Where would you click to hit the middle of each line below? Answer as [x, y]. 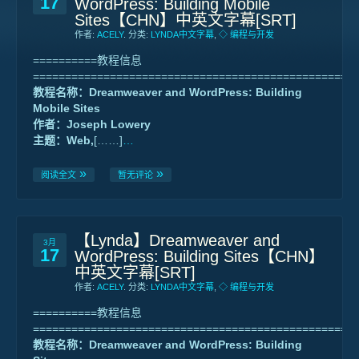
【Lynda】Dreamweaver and [177, 240]
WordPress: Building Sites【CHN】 [200, 256]
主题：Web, [63, 140]
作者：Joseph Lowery [92, 124]
